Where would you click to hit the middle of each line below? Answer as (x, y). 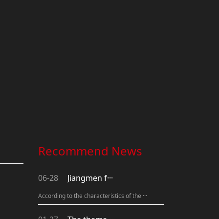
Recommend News (90, 151)
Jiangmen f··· (90, 178)
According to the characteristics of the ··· (93, 196)
